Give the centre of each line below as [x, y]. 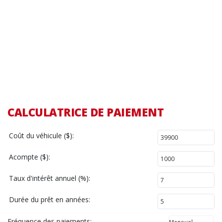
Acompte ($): [29, 157]
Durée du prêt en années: [50, 200]
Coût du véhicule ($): [41, 136]
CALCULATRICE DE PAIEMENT [85, 112]
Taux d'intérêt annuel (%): [50, 178]
